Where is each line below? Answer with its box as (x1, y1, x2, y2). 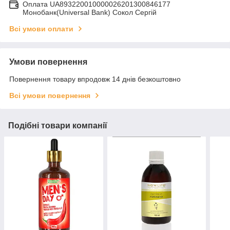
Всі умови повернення (9, 91, 90, 100)
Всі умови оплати (9, 25, 73, 33)
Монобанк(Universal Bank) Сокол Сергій (23, 8, 157, 17)
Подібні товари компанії (8, 121, 107, 130)
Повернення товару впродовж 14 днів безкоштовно (9, 75, 181, 84)
